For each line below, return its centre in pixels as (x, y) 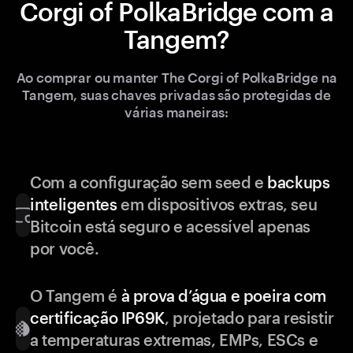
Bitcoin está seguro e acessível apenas (170, 227)
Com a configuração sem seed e (149, 182)
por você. (65, 249)
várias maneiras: (176, 112)
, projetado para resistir (249, 318)
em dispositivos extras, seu (217, 204)
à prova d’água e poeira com (223, 296)
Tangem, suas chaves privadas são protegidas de (176, 95)
